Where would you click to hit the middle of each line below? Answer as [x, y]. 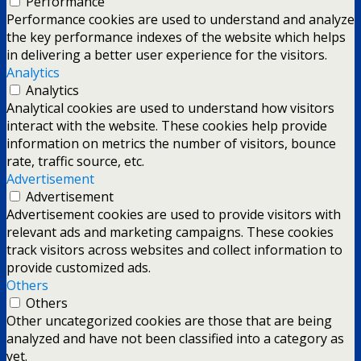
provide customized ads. [79, 267]
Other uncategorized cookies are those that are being [169, 320]
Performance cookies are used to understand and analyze [180, 19]
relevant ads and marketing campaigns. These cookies [170, 232]
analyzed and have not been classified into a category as [175, 338]
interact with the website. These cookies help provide [167, 125]
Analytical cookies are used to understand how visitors [170, 108]
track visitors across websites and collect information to [174, 249]
